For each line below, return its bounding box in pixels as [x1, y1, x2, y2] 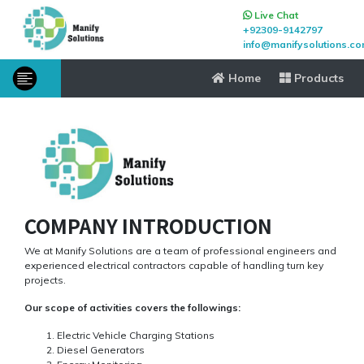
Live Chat [251, 8, 298, 21]
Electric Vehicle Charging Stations [57, 328, 214, 341]
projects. [24, 273, 66, 286]
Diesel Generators [57, 343, 145, 356]
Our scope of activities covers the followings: [24, 301, 240, 314]
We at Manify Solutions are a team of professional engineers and [24, 244, 336, 257]
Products [290, 70, 344, 85]
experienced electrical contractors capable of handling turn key [24, 258, 323, 271]
